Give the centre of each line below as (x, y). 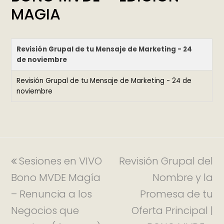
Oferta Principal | (172, 210)
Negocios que (45, 210)
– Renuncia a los (52, 194)
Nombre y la (182, 177)
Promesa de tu (176, 194)
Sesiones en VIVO (61, 161)
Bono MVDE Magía (56, 177)
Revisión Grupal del (166, 161)
